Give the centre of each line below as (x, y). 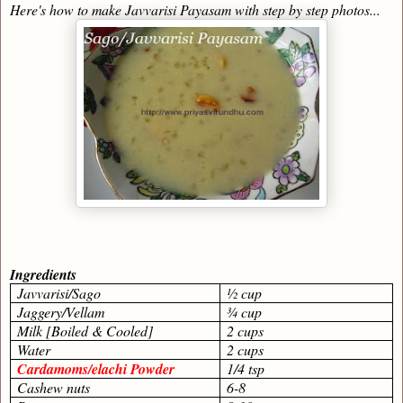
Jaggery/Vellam (62, 312)
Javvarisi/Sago (59, 293)
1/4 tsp (246, 369)
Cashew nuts (54, 388)
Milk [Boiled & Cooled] (85, 331)
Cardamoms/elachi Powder (96, 369)
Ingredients (43, 275)
